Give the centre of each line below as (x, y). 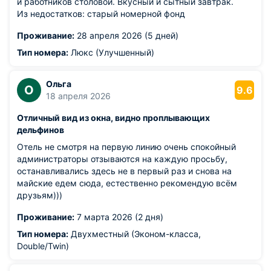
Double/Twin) (43, 246)
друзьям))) (40, 195)
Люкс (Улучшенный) (111, 52)
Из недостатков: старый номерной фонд (101, 14)
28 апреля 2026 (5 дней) (126, 35)
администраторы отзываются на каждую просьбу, (122, 159)
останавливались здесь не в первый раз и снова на (124, 171)
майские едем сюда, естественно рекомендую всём (127, 183)
